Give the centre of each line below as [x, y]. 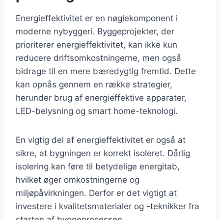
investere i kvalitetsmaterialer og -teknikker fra [108, 206]
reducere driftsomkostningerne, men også [98, 58]
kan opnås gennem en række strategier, [94, 84]
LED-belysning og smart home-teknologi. [97, 111]
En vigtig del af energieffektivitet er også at [101, 140]
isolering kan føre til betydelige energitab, [98, 166]
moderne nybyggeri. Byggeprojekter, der [95, 31]
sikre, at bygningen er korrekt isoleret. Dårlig [103, 153]
